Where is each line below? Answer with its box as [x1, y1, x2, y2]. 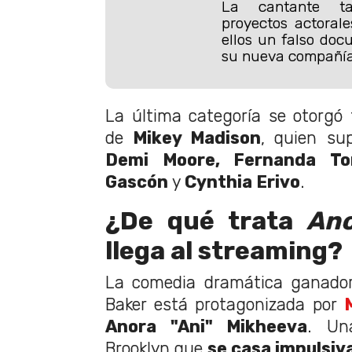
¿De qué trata [105, 206, 307, 236]
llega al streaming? [105, 236, 343, 266]
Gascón [105, 172, 168, 192]
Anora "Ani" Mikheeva [105, 317, 307, 337]
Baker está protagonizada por [105, 295, 344, 315]
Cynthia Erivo [185, 172, 300, 192]
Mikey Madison [133, 128, 262, 148]
